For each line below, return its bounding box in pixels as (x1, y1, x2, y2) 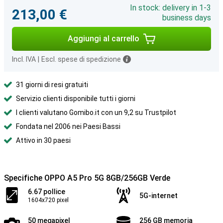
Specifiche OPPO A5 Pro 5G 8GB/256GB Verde (4, 173, 170, 183)
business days (162, 13, 211, 22)
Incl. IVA (12, 55, 36, 63)
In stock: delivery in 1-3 (130, 3, 211, 12)
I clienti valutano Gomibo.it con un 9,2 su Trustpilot (16, 109, 176, 116)
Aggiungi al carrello (68, 34, 139, 43)
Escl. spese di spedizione (41, 55, 121, 63)
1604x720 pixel (28, 197, 69, 204)
